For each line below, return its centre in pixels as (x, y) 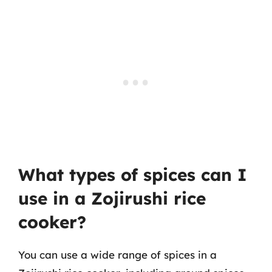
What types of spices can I (133, 175)
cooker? (52, 222)
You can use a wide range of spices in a (117, 255)
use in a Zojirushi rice (112, 198)
